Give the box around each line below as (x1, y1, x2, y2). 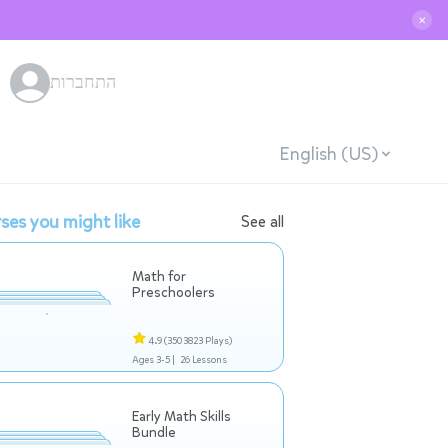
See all (241, 211, 284, 232)
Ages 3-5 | (132, 353, 175, 366)
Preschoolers (132, 283, 215, 302)
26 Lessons (179, 353, 227, 366)
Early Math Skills (132, 407, 231, 426)
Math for (132, 267, 186, 286)
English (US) (278, 141, 378, 166)
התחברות (50, 70, 116, 94)
